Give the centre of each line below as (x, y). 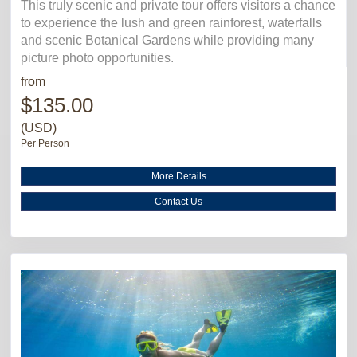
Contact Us (178, 201)
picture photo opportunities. (97, 57)
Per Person (45, 143)
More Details (178, 176)
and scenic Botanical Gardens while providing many (167, 40)
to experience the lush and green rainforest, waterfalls (171, 22)
